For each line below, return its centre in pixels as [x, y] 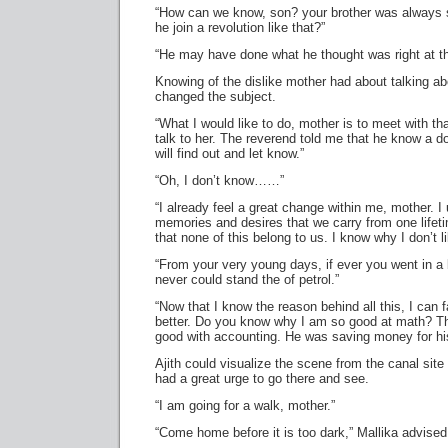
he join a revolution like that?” [240, 27]
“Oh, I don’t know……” [219, 180]
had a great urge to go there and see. [262, 378]
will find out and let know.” [229, 153]
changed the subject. [215, 96]
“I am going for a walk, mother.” [245, 405]
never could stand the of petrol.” [247, 279]
